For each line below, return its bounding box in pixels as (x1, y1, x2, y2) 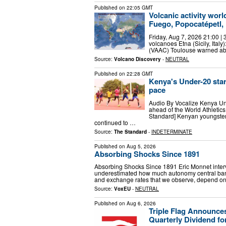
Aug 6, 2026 (127, 200, 156, 207)
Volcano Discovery (114, 55, 161, 63)
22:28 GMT (127, 70, 153, 77)
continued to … (94, 118, 136, 127)
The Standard (114, 128, 147, 135)
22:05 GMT (127, 4, 153, 12)
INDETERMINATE (151, 128, 192, 135)
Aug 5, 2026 (127, 142, 156, 150)
